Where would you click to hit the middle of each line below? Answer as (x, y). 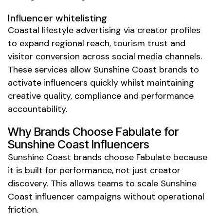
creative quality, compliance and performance (101, 96)
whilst (133, 82)
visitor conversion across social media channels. (105, 56)
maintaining (169, 82)
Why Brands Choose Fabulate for (93, 131)
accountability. (37, 109)
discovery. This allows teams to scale (84, 183)
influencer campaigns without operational (118, 196)
